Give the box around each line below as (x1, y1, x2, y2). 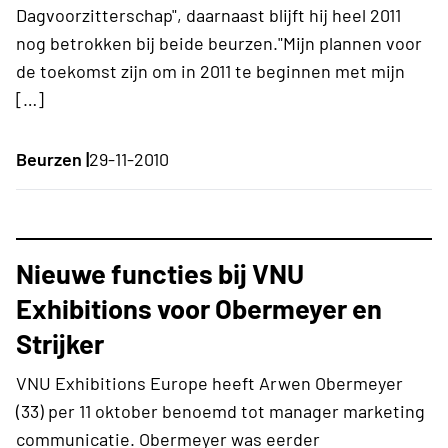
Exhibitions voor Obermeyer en (16, 291, 382, 324)
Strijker (16, 326, 104, 359)
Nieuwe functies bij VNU (16, 256, 304, 289)
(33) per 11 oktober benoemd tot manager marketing (16, 399, 425, 422)
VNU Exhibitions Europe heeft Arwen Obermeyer (16, 371, 403, 394)
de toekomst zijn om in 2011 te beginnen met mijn (16, 59, 405, 82)
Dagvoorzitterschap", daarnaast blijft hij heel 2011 (16, 3, 401, 26)
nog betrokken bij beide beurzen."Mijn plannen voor (16, 31, 422, 54)
